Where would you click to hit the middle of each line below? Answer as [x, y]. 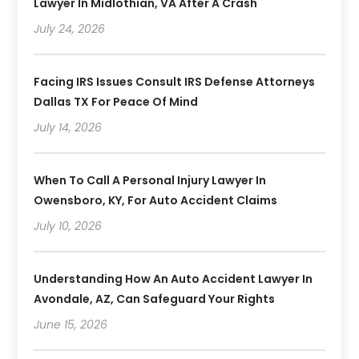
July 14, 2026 [68, 128]
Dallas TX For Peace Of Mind [116, 102]
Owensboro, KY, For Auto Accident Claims [156, 201]
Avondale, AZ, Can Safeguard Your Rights [155, 299]
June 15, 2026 [71, 325]
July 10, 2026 [68, 226]
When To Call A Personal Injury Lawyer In [150, 181]
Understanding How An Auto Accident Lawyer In [173, 279]
